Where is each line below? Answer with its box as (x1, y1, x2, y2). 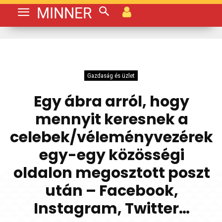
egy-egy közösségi (39, 145, 184, 166)
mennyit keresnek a (35, 109, 188, 130)
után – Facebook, (45, 180, 178, 201)
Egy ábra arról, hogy (34, 91, 189, 112)
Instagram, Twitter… (33, 198, 190, 219)
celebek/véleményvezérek (10, 127, 213, 148)
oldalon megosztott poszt (13, 163, 210, 183)
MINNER (37, 4, 92, 22)
